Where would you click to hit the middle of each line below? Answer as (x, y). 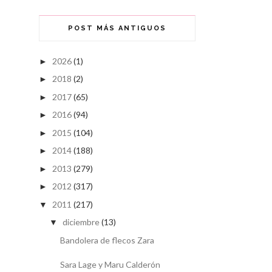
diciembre (81, 222)
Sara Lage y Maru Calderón (110, 264)
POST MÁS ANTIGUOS (117, 28)
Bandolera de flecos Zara (107, 240)
